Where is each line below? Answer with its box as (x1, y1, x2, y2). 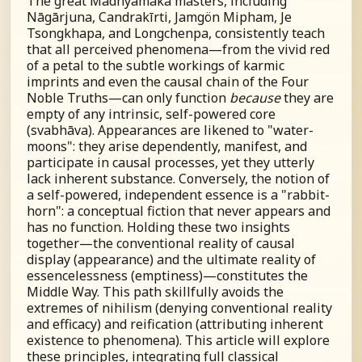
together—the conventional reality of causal (27, 234, 295, 252)
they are (280, 89, 334, 107)
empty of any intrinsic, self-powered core (27, 105, 276, 123)
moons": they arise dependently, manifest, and (27, 137, 307, 155)
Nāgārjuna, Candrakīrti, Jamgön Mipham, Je (27, 8, 292, 26)
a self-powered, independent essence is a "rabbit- (27, 186, 330, 204)
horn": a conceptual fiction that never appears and (27, 202, 330, 220)
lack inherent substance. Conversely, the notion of (27, 170, 330, 187)
